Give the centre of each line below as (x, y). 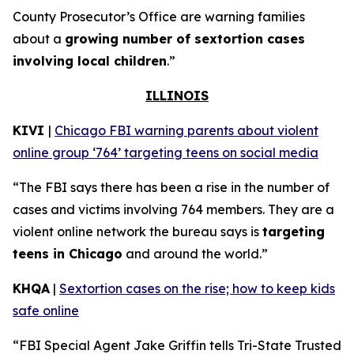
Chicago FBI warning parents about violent (186, 130)
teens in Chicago (68, 254)
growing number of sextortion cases (185, 39)
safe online (46, 311)
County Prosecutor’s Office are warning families (159, 17)
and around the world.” (195, 254)
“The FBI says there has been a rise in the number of (171, 187)
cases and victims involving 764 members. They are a (173, 209)
